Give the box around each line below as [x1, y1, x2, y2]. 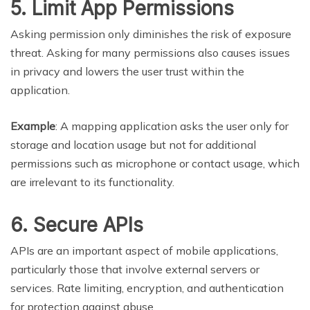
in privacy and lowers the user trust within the [10, 64, 244, 78]
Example [10, 118, 55, 133]
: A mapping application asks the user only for [55, 118, 289, 133]
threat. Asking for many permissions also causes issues [10, 45, 290, 60]
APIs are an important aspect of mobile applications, [10, 243, 278, 257]
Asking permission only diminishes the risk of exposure [10, 26, 291, 41]
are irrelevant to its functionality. [10, 174, 174, 189]
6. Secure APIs [10, 212, 143, 237]
